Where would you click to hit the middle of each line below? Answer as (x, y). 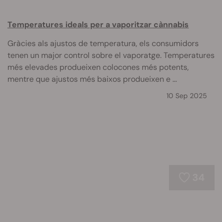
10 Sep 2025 (187, 96)
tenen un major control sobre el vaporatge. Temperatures (111, 55)
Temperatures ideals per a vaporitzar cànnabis (98, 25)
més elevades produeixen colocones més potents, (98, 67)
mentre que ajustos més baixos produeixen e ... (92, 79)
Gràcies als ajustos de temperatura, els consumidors (103, 43)
